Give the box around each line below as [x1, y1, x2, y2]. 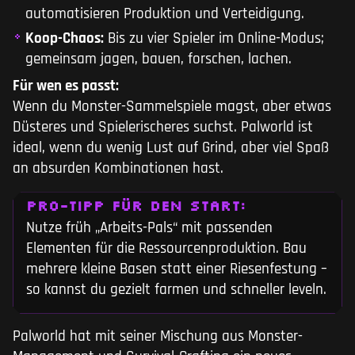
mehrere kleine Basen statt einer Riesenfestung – [26, 259, 327, 280]
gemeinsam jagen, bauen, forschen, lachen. [25, 49, 292, 70]
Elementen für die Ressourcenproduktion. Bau [26, 239, 307, 259]
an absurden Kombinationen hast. [13, 158, 223, 179]
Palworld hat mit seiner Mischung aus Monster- [13, 326, 303, 347]
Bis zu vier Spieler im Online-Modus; [104, 29, 324, 49]
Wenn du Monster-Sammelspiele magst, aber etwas [13, 97, 331, 117]
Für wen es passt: [13, 76, 119, 97]
